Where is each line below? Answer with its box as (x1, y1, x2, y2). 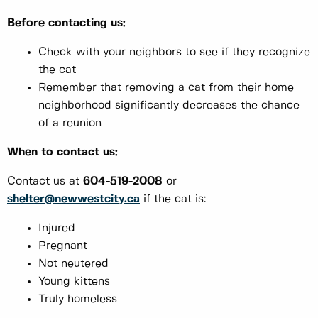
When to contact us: (7, 147, 118, 158)
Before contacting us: (7, 18, 126, 29)
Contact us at (7, 176, 83, 187)
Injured (38, 223, 75, 234)
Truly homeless (38, 294, 117, 305)
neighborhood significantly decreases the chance (38, 100, 300, 111)
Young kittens (38, 276, 110, 287)
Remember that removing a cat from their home (38, 82, 294, 94)
